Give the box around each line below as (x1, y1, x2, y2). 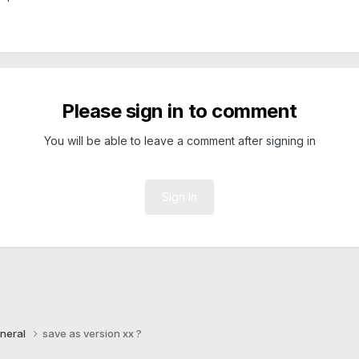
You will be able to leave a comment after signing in (43, 133, 316, 147)
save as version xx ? (42, 326, 142, 340)
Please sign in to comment (62, 99, 297, 123)
